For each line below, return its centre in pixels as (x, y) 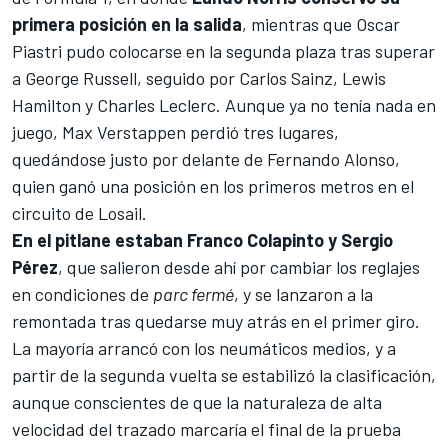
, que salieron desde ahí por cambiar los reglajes (239, 267)
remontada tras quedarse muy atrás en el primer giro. (216, 321)
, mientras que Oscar (321, 24)
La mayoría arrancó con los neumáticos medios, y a (204, 348)
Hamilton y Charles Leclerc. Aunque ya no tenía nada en (224, 105)
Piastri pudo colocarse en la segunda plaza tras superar (223, 51)
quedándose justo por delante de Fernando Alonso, (206, 159)
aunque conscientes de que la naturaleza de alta (197, 402)
